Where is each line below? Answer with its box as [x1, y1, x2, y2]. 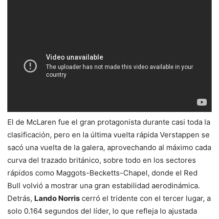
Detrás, [7, 194, 34, 203]
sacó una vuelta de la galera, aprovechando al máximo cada [7, 143, 211, 152]
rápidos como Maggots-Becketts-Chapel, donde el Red [7, 168, 197, 177]
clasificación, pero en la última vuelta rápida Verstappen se [7, 130, 210, 139]
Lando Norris [34, 194, 80, 203]
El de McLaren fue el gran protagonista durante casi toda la [7, 117, 210, 127]
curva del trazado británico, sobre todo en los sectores [7, 155, 196, 165]
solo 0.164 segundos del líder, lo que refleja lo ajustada [7, 206, 197, 216]
